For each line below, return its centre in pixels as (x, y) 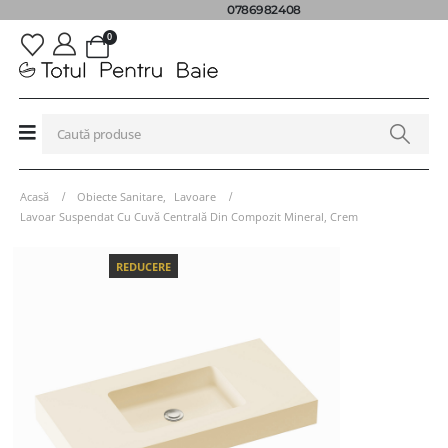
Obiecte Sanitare (120, 196)
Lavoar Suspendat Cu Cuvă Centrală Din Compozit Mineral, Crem (189, 216)
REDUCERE (144, 266)
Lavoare (195, 196)
